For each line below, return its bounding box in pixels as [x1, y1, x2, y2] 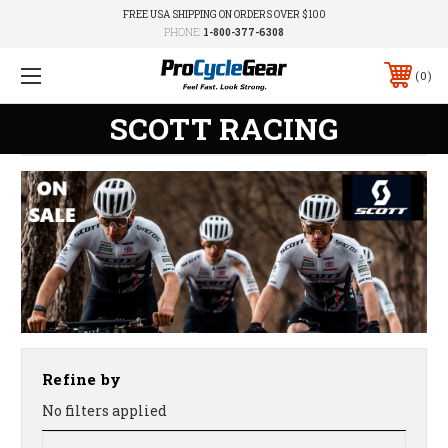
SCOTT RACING [109, 108, 339, 148]
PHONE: [164, 26, 203, 39]
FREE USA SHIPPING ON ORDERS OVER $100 [122, 8, 326, 21]
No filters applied [42, 401, 167, 421]
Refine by [42, 369, 122, 390]
